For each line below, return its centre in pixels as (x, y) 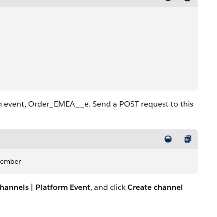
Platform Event (63, 187)
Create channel (155, 187)
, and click (109, 187)
